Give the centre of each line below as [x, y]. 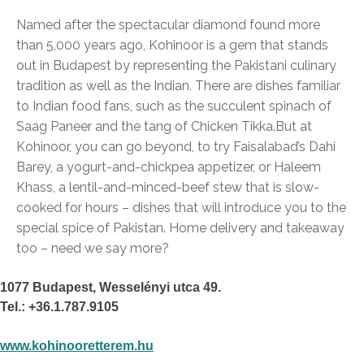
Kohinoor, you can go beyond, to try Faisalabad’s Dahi [176, 147]
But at [294, 127]
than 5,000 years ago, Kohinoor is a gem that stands [172, 45]
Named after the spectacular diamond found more [168, 25]
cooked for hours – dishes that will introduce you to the [181, 208]
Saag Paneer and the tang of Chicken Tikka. [146, 127]
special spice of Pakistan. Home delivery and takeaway [180, 228]
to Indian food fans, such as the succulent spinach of [174, 106]
